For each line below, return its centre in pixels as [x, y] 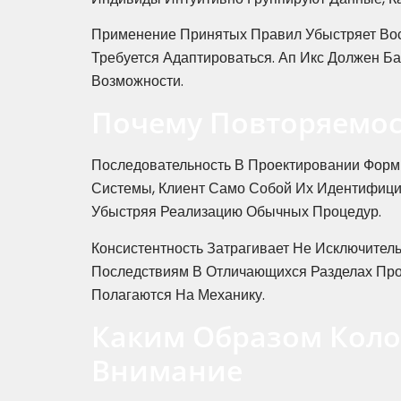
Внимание [167, 371]
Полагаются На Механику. [178, 294]
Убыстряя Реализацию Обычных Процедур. [236, 212]
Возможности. [137, 81]
